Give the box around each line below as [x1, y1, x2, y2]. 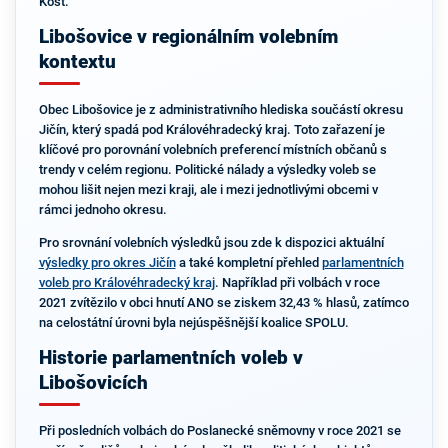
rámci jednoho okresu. [38, 202, 167, 218]
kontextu [38, 50, 116, 73]
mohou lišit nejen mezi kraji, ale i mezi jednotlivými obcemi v [38, 182, 378, 198]
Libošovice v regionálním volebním [38, 25, 338, 48]
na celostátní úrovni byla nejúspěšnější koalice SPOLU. [38, 315, 349, 330]
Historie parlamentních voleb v [38, 346, 303, 369]
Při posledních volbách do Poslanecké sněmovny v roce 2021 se [38, 423, 401, 439]
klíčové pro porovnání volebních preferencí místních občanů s [38, 142, 387, 158]
